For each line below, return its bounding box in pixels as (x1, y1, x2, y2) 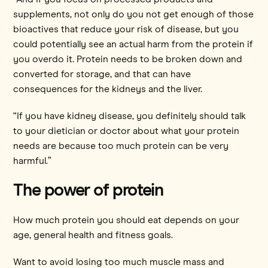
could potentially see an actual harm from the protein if (13, 39, 254, 49)
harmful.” (13, 156, 52, 166)
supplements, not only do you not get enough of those (13, 9, 254, 19)
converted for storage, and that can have (13, 69, 191, 79)
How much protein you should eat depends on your (13, 215, 240, 225)
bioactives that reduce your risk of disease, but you (13, 24, 239, 34)
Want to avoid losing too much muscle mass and (13, 257, 225, 267)
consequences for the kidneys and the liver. (13, 84, 205, 94)
